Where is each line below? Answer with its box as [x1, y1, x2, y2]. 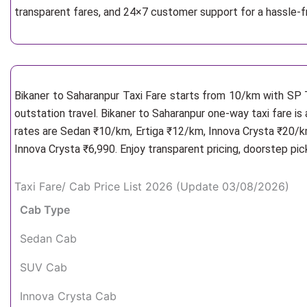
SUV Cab [20, 260, 67, 274]
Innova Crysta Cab [20, 289, 116, 303]
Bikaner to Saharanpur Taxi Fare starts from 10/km [14, 89, 264, 102]
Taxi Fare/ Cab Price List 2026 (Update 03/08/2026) [14, 180, 289, 193]
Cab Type [20, 203, 70, 217]
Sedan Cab [20, 232, 77, 245]
